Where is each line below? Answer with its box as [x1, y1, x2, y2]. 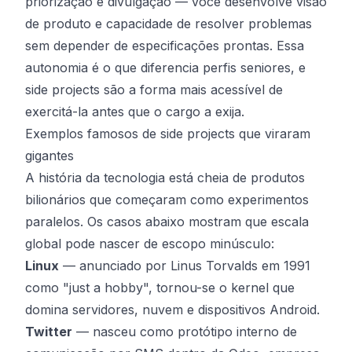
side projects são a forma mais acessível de [25, 82, 283, 97]
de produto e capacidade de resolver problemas [25, 16, 312, 31]
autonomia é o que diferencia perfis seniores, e [25, 60, 306, 75]
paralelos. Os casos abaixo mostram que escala [25, 214, 309, 229]
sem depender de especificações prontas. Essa [25, 38, 304, 53]
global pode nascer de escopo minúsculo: [25, 236, 274, 251]
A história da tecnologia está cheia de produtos [25, 170, 305, 185]
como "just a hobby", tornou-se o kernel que [25, 280, 295, 295]
